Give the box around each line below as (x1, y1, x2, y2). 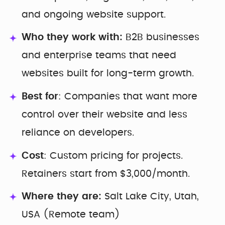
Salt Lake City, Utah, (104, 192, 199, 202)
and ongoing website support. (22, 10, 166, 20)
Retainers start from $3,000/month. (22, 169, 190, 179)
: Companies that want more (58, 91, 197, 101)
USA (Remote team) (22, 210, 120, 220)
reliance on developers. (22, 128, 134, 138)
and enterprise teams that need (22, 51, 176, 61)
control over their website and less (22, 109, 187, 120)
